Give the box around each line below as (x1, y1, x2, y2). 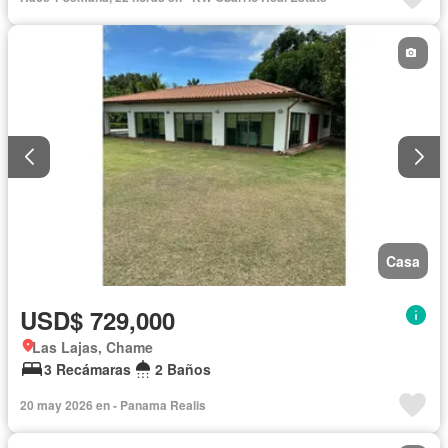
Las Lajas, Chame (32, 337, 153, 358)
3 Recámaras (44, 359, 131, 380)
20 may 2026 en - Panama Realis (20, 396, 206, 415)
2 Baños (155, 359, 211, 380)
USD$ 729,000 (20, 303, 175, 338)
